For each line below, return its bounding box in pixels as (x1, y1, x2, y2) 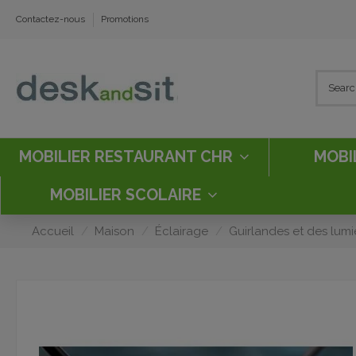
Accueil (32, 223, 74, 238)
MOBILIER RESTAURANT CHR (19, 148, 237, 167)
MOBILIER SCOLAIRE (50, 186, 205, 205)
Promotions (101, 14, 149, 25)
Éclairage (155, 223, 208, 238)
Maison (95, 223, 134, 238)
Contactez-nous (16, 14, 87, 25)
